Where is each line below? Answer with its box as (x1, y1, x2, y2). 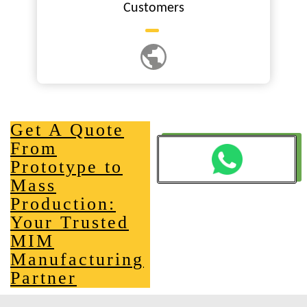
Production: (10, 193, 116, 214)
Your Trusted (10, 212, 129, 232)
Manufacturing (10, 249, 144, 269)
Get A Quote (10, 119, 124, 140)
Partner (10, 267, 77, 288)
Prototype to (10, 156, 123, 177)
